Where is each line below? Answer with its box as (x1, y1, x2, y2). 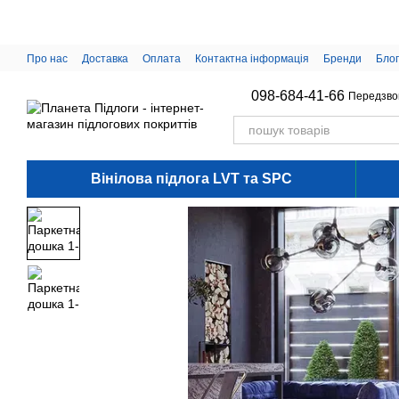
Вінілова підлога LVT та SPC (90, 171, 292, 186)
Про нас (27, 53, 68, 65)
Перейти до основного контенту (14, 6, 199, 20)
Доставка (82, 53, 128, 65)
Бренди (323, 53, 362, 65)
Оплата (142, 53, 181, 65)
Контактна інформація (195, 53, 309, 65)
